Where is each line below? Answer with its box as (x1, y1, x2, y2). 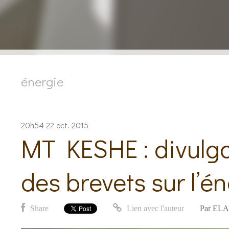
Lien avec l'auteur (124, 204, 184, 213)
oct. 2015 (56, 120, 88, 130)
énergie (20, 73, 63, 90)
